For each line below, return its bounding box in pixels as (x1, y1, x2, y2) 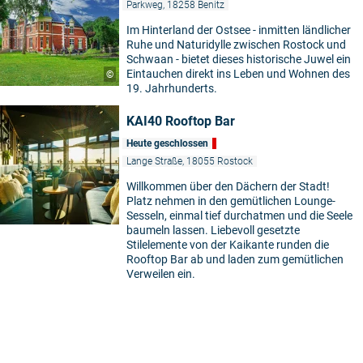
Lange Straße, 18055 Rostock (126, 156, 253, 168)
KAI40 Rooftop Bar (126, 113, 235, 130)
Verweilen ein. (126, 267, 195, 281)
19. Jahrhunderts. (126, 82, 217, 96)
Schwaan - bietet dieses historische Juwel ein (126, 53, 351, 66)
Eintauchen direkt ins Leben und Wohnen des (126, 67, 350, 81)
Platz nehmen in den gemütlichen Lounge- (126, 194, 335, 208)
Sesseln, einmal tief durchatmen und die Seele (126, 209, 352, 223)
